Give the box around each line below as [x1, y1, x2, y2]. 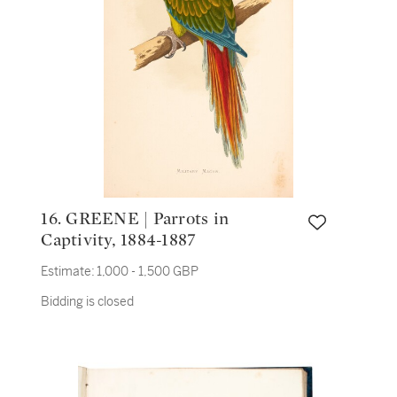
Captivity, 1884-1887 [41, 231, 197, 249]
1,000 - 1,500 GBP [97, 263, 199, 279]
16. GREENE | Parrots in [41, 210, 66, 228]
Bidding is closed [41, 293, 135, 309]
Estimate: [41, 263, 96, 279]
